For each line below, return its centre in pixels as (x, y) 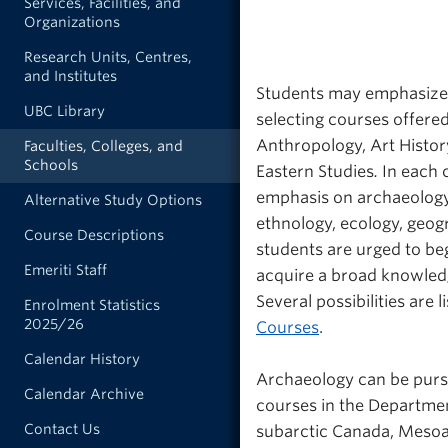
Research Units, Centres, (108, 57)
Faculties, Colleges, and (103, 146)
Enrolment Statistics (92, 305)
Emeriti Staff (65, 270)
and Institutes (70, 76)
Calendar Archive (84, 394)
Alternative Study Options (113, 200)
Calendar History (82, 359)
